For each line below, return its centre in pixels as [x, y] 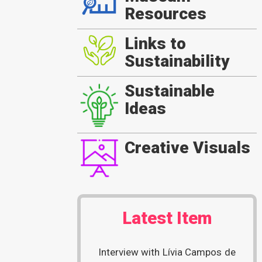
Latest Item [167, 218]
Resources [165, 14]
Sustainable [169, 91]
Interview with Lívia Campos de [167, 252]
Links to [155, 44]
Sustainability [177, 61]
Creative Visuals [187, 148]
